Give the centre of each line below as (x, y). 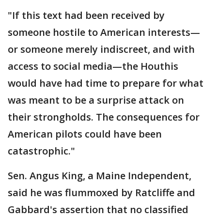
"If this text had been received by (86, 15)
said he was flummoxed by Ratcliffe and (101, 193)
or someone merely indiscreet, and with (101, 49)
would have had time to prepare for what (106, 83)
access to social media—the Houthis (93, 66)
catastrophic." (41, 151)
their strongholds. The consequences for (104, 117)
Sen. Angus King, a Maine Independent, (100, 176)
